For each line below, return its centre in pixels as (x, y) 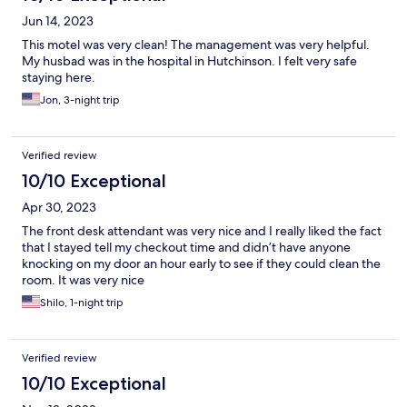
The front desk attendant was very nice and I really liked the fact (202, 231)
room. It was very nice (83, 280)
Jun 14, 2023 (58, 21)
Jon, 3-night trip (80, 100)
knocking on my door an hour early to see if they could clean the (201, 264)
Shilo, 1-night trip (82, 303)
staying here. (59, 78)
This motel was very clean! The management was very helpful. (196, 45)
